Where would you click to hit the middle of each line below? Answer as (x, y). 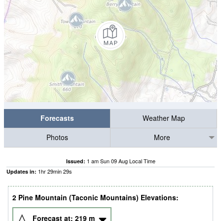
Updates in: (21, 171)
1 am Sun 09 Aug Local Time (121, 161)
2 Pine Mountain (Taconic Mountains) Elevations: (95, 198)
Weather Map (164, 118)
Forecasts (57, 118)
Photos (57, 137)
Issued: (75, 161)
